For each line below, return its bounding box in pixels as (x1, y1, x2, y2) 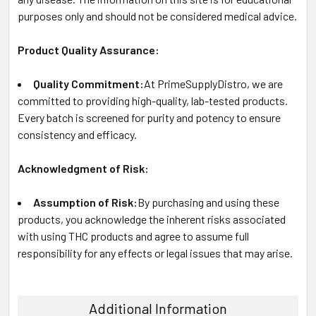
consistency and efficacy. (18, 127, 137, 141)
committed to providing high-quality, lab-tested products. (18, 93, 288, 107)
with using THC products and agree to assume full (18, 229, 249, 243)
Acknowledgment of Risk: (18, 161, 149, 175)
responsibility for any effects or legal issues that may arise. (18, 245, 293, 260)
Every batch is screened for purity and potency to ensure (18, 110, 281, 124)
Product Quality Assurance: (18, 42, 159, 56)
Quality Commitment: (33, 76, 144, 90)
